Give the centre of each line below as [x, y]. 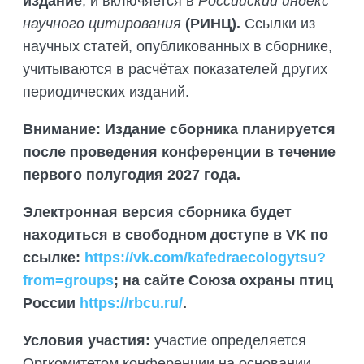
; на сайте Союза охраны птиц [223, 281]
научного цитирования [104, 24]
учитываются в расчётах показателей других [175, 69]
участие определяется [230, 341]
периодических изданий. [106, 92]
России [51, 303]
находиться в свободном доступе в [154, 235]
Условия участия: [89, 341]
